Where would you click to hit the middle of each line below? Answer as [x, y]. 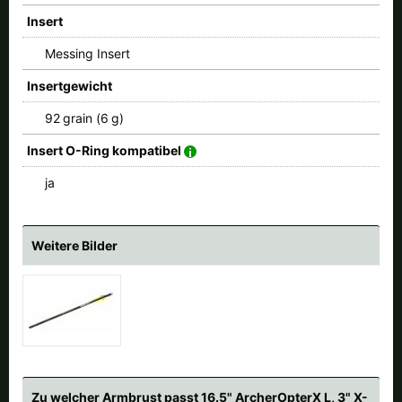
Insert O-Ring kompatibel [105, 150]
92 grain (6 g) [84, 118]
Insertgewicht [70, 85]
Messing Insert [87, 53]
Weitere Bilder [74, 245]
